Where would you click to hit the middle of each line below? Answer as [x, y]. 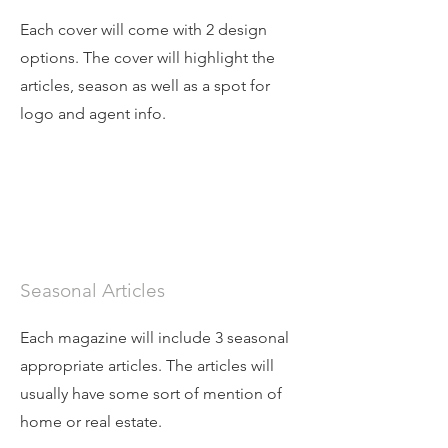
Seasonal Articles [92, 290]
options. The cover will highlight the [147, 57]
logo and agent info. [95, 113]
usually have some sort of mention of [151, 393]
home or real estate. [93, 421]
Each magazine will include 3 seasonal [154, 337]
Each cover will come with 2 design [143, 29]
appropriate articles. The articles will [147, 365]
